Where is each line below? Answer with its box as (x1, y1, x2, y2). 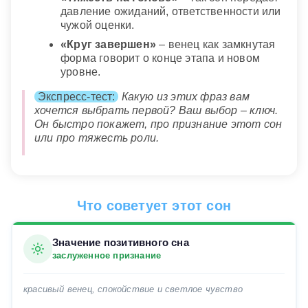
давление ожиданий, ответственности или (60, 5, 281, 18)
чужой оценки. (60, 19, 135, 32)
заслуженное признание (52, 250, 162, 261)
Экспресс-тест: (37, 91, 115, 103)
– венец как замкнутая (156, 38, 276, 51)
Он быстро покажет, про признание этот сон (34, 118, 283, 131)
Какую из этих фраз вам (121, 91, 250, 103)
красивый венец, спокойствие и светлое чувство (23, 283, 243, 294)
